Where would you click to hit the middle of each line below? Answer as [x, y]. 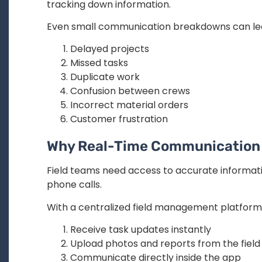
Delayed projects [110, 49]
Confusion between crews [130, 91]
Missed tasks [99, 63]
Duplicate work [105, 77]
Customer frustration [119, 119]
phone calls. [74, 185]
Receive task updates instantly [141, 230]
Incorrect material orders [129, 105]
